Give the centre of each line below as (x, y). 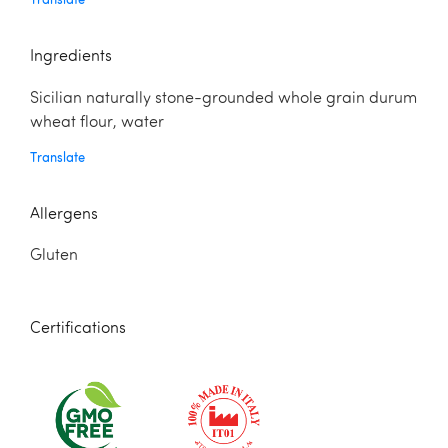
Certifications (78, 329)
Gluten (58, 256)
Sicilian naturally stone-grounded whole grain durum (223, 98)
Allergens (64, 214)
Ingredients (71, 57)
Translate (57, 156)
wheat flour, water (97, 122)
